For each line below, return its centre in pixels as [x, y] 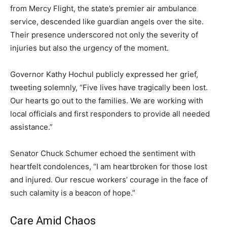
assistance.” [31, 127]
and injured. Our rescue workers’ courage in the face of [109, 179]
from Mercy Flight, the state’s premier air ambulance [103, 8]
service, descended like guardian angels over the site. [107, 21]
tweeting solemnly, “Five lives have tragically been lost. [109, 87]
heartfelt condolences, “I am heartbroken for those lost [109, 166]
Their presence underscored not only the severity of [104, 34]
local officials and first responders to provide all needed [110, 113]
